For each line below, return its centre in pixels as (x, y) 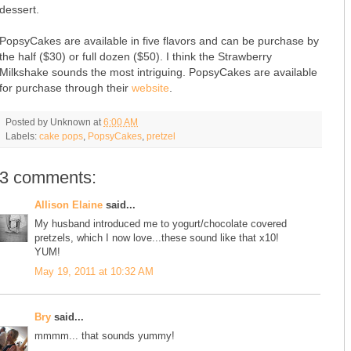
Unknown (71, 121)
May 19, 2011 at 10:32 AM (94, 271)
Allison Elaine (69, 204)
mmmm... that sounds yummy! (105, 336)
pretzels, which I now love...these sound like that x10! (157, 238)
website (150, 87)
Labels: (22, 136)
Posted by (28, 121)
